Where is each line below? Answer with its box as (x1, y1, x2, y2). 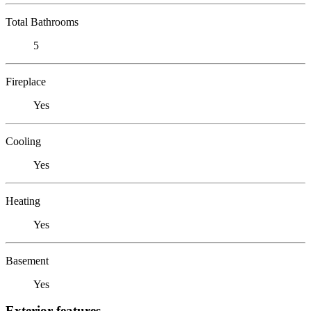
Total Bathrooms (6, 15, 78, 28)
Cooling (6, 135, 41, 147)
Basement (6, 254, 49, 267)
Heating (6, 194, 40, 207)
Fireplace (6, 75, 46, 87)
